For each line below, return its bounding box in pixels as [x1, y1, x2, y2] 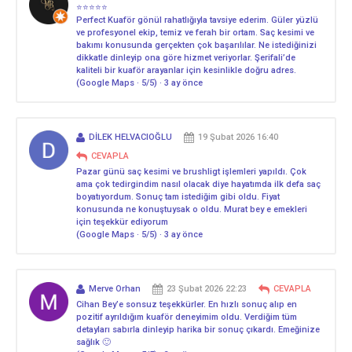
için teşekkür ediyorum [76, 216, 168, 227]
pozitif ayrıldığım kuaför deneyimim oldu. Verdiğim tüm [76, 311, 297, 322]
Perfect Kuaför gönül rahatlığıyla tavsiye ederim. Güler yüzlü [76, 14, 318, 25]
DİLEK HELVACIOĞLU [89, 131, 172, 142]
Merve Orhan [89, 283, 141, 294]
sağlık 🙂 [76, 336, 111, 347]
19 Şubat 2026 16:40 [198, 131, 278, 142]
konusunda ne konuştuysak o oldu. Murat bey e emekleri [76, 203, 307, 214]
